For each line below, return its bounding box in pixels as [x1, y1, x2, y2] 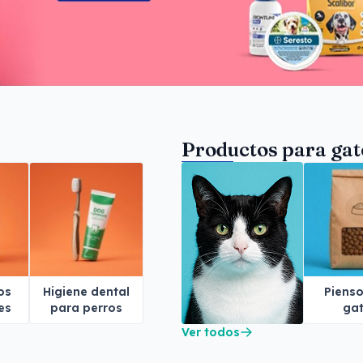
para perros [50, 300, 122, 315]
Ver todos [181, 324, 240, 340]
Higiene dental [43, 284, 130, 299]
